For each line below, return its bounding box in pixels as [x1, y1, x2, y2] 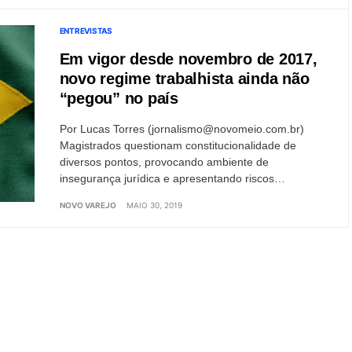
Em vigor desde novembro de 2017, [59, 50, 317, 68]
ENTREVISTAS [59, 26, 112, 35]
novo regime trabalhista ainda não [59, 70, 310, 87]
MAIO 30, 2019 [126, 200, 182, 210]
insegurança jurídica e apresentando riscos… [59, 172, 285, 185]
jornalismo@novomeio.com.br [151, 123, 300, 135]
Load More [7, 278, 62, 291]
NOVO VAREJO [59, 200, 116, 210]
